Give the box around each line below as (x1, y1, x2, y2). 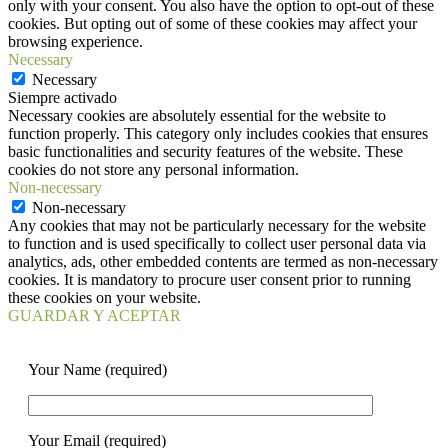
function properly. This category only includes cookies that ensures (8, 124, 428, 142)
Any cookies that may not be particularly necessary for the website (8, 216, 426, 234)
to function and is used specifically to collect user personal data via (8, 234, 426, 252)
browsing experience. (8, 32, 143, 50)
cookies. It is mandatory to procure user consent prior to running (8, 270, 411, 288)
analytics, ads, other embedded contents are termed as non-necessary (8, 252, 438, 270)
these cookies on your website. (8, 288, 201, 306)
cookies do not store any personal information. (8, 160, 299, 178)
